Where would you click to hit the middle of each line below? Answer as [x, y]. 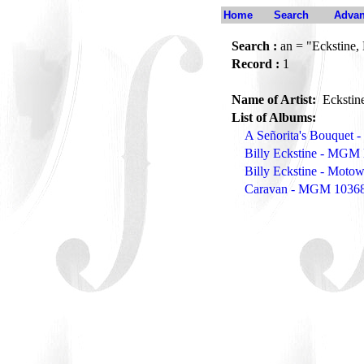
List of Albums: [274, 117]
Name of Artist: [275, 100]
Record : [256, 64]
